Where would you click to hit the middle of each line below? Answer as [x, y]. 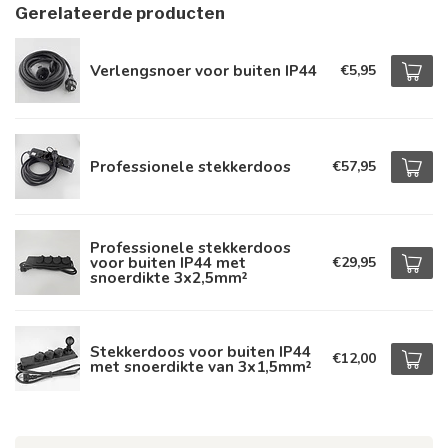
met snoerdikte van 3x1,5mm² [201, 366]
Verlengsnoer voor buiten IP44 [203, 70]
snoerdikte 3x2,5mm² [169, 277]
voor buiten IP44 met [168, 262]
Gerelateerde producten [120, 13]
